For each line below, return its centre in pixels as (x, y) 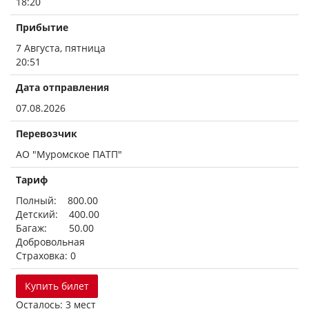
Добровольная (50, 242)
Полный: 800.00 (57, 200)
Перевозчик (47, 133)
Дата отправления (62, 87)
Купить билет (57, 286)
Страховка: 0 (46, 256)
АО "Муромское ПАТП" (69, 154)
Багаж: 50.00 (55, 228)
